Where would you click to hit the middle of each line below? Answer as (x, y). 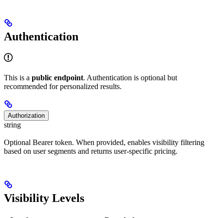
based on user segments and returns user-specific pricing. (91, 151)
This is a (18, 77)
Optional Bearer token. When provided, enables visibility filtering (104, 142)
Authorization (26, 115)
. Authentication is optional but (130, 77)
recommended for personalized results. (63, 86)
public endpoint (57, 77)
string (12, 125)
